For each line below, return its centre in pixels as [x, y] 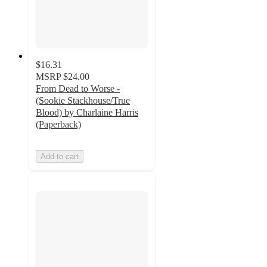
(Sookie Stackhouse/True [83, 101]
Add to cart [60, 157]
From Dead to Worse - [78, 89]
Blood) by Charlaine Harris [87, 113]
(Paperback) [58, 125]
